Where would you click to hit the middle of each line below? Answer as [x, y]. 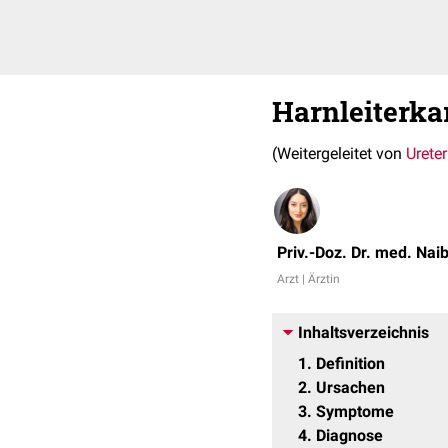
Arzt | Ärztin [308, 279]
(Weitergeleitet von [339, 153]
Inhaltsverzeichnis [363, 332]
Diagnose [349, 435]
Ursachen [350, 387]
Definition [350, 363]
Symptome [355, 411]
